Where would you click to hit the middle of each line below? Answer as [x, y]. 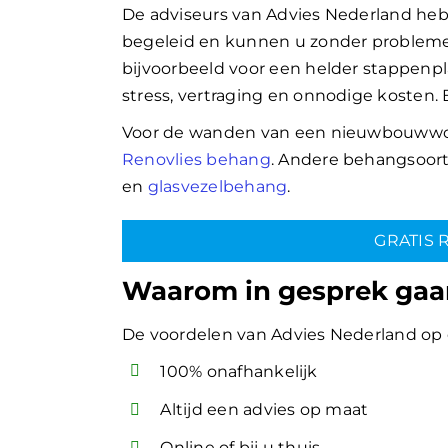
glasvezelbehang [217, 186]
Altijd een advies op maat [264, 409]
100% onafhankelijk [239, 371]
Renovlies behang [196, 159]
